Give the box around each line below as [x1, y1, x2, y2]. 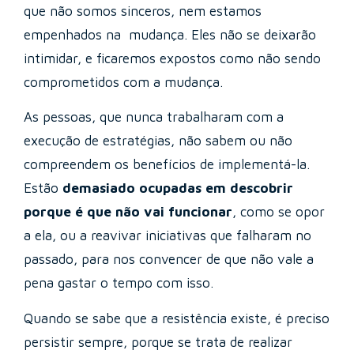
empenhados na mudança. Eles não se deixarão [24, 26, 316, 43]
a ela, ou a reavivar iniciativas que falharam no [24, 228, 311, 244]
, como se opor [232, 204, 325, 220]
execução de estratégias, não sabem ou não [24, 133, 292, 149]
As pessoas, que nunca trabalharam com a [24, 109, 284, 126]
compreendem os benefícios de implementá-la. [24, 156, 310, 173]
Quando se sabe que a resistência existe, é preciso [24, 310, 330, 326]
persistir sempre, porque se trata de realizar [24, 333, 292, 350]
